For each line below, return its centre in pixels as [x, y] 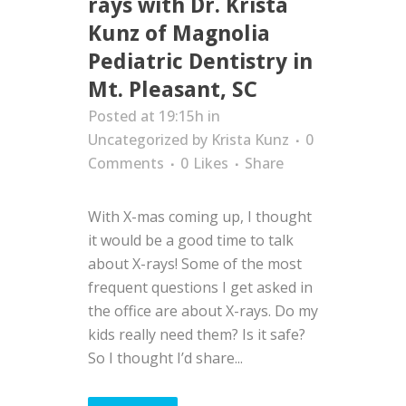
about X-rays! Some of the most [195, 264]
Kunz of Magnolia [179, 34]
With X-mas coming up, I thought [200, 217]
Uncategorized [138, 140]
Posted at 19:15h [146, 116]
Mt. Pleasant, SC [173, 90]
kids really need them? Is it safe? [197, 334]
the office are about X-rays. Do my [203, 311]
